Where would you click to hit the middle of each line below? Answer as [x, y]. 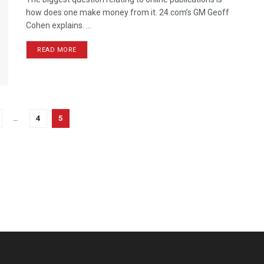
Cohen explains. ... [59, 26]
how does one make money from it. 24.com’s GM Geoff [128, 13]
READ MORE [57, 50]
